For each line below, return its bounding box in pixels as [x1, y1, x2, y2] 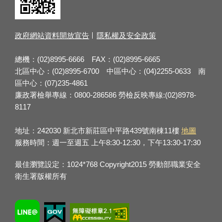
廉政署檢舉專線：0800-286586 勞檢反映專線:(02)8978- [15, 90, 196, 99]
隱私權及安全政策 [97, 31, 156, 40]
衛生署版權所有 [15, 171, 67, 180]
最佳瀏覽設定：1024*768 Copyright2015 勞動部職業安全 [15, 160, 201, 168]
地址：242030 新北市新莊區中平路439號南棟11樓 [15, 126, 181, 135]
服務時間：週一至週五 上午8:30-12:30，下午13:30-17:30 [15, 138, 201, 147]
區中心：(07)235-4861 [15, 78, 88, 87]
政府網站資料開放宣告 [15, 31, 89, 40]
